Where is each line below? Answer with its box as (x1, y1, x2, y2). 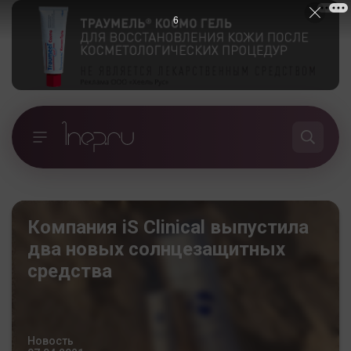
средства (27, 259, 112, 282)
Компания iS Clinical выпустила (27, 215, 309, 238)
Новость (27, 334, 74, 347)
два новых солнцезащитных (27, 237, 285, 260)
